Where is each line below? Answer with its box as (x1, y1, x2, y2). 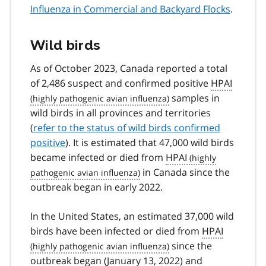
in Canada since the (140, 165, 230, 179)
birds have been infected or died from (30, 224, 202, 237)
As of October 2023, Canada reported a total (30, 61, 227, 75)
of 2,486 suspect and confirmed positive (30, 76, 211, 90)
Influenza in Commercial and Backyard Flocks (30, 2, 230, 15)
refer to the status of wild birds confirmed (33, 121, 220, 134)
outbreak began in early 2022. (30, 180, 163, 194)
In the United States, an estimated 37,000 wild (30, 209, 234, 223)
